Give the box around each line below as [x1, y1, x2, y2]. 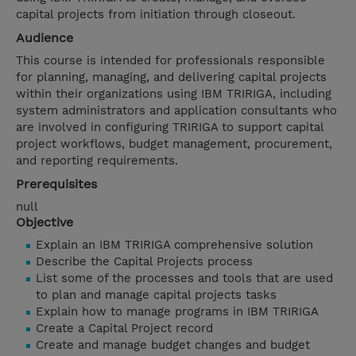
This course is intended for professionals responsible [16, 53, 325, 68]
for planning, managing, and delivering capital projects [16, 70, 327, 85]
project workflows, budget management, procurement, [16, 137, 332, 152]
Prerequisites [16, 176, 97, 192]
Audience [16, 30, 73, 46]
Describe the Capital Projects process [36, 254, 253, 269]
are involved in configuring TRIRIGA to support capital [16, 120, 323, 135]
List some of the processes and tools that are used [36, 271, 333, 286]
